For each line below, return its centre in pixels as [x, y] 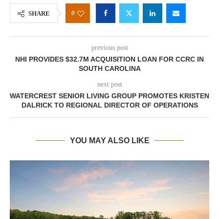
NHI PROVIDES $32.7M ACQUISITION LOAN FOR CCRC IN [109, 59]
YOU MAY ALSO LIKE [109, 141]
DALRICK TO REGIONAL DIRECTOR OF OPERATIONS [109, 105]
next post [109, 84]
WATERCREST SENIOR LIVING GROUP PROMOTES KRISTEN [109, 96]
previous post [109, 48]
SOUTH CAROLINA [109, 68]
